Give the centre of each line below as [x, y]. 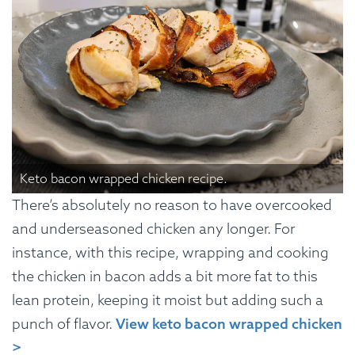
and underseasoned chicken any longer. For [153, 229]
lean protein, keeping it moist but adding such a [168, 300]
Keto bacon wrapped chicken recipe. [124, 179]
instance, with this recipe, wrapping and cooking [170, 253]
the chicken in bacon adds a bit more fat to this [165, 277]
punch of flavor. [64, 324]
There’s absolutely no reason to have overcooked [172, 205]
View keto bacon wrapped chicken [229, 324]
